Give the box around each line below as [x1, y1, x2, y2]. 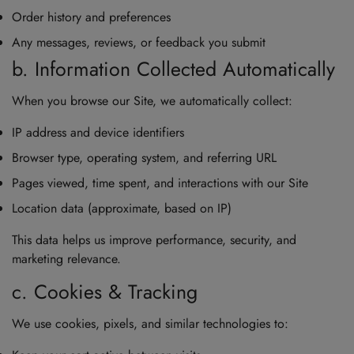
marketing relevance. [12, 250, 121, 269]
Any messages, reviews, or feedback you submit [12, 33, 265, 52]
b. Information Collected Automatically [12, 55, 335, 84]
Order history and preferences [12, 8, 171, 27]
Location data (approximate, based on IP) [12, 199, 232, 218]
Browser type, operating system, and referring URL [12, 149, 277, 168]
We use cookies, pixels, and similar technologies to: [12, 314, 288, 333]
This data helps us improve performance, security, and [12, 231, 296, 250]
